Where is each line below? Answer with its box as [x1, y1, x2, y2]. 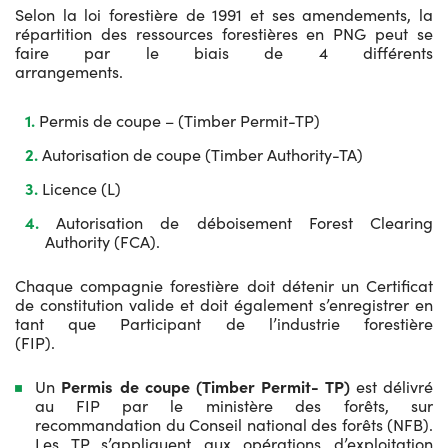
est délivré [355, 375, 433, 397]
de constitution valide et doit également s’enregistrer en [15, 293, 433, 315]
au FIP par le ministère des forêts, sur [35, 394, 433, 416]
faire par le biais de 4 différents [15, 41, 433, 63]
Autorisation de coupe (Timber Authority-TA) [42, 143, 363, 165]
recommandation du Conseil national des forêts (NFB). [35, 413, 433, 435]
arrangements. [15, 60, 291, 82]
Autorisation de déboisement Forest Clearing [56, 211, 434, 233]
